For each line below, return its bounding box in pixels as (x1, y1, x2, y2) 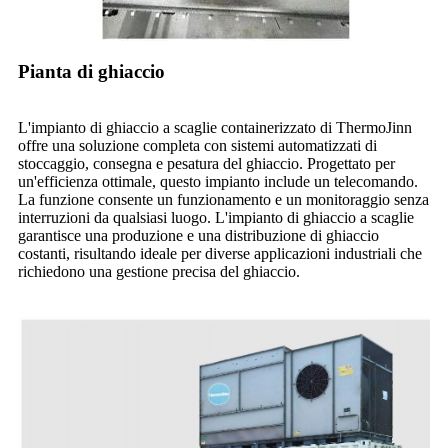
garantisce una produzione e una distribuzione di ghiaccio (18, 226, 379, 244)
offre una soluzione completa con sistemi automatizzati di (18, 136, 377, 154)
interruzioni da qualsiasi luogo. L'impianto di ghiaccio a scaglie (18, 208, 414, 226)
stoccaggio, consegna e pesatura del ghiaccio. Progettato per (18, 154, 395, 172)
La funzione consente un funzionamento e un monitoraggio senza (18, 190, 429, 208)
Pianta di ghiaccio (18, 60, 165, 82)
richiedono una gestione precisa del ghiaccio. (18, 262, 300, 280)
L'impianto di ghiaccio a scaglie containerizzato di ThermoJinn (18, 118, 412, 136)
